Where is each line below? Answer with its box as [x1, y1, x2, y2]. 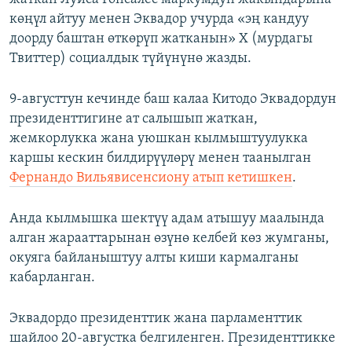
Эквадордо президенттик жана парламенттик [9, 311, 302, 327]
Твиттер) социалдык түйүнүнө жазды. [9, 51, 251, 67]
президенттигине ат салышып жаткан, [9, 112, 258, 127]
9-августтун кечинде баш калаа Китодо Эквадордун [9, 92, 336, 108]
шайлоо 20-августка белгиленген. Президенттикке [9, 331, 335, 346]
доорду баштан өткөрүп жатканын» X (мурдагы [9, 31, 313, 47]
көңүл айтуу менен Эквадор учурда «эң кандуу [9, 12, 309, 27]
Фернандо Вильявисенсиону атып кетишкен [9, 170, 292, 186]
